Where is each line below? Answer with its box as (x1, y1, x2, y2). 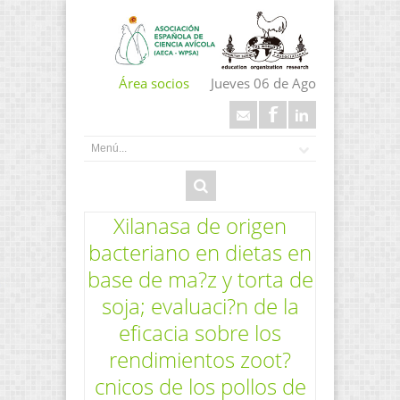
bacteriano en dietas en (88, 237, 312, 267)
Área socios (119, 74, 189, 93)
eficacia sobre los (119, 317, 281, 347)
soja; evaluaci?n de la (101, 290, 299, 321)
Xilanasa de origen (113, 210, 287, 240)
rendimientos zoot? (109, 344, 291, 374)
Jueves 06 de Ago (211, 74, 316, 93)
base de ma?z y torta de (87, 263, 313, 294)
